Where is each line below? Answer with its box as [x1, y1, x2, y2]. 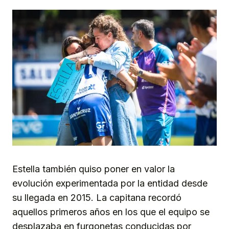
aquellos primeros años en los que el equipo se [12, 207, 210, 218]
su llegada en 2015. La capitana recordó [12, 192, 181, 203]
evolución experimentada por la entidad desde [12, 178, 208, 189]
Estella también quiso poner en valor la [12, 164, 175, 175]
